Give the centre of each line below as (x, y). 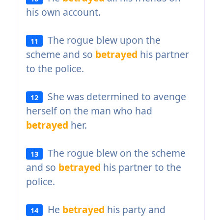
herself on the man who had (89, 110)
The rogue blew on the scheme (114, 153)
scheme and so (60, 54)
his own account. (63, 12)
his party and (135, 209)
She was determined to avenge (115, 96)
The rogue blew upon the (102, 40)
